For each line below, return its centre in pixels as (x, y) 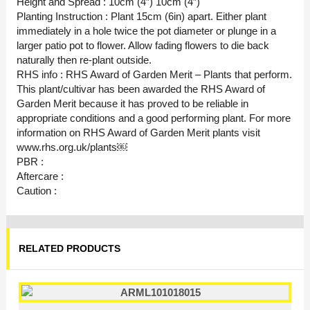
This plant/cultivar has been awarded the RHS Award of (141, 89)
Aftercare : (40, 176)
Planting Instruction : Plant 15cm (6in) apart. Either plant (142, 16)
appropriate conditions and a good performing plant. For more (154, 118)
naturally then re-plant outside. (84, 60)
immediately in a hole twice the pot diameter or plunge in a (146, 30)
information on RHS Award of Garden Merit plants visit (138, 132)
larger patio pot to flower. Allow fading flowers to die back (143, 45)
